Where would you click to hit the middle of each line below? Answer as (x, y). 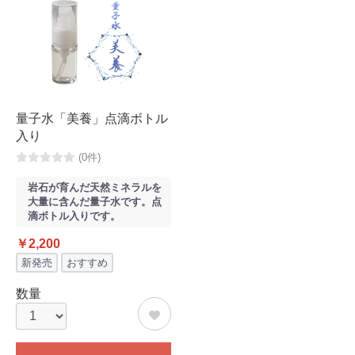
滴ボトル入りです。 (74, 216)
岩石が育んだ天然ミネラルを (95, 187)
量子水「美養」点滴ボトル (92, 118)
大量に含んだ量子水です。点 (95, 202)
